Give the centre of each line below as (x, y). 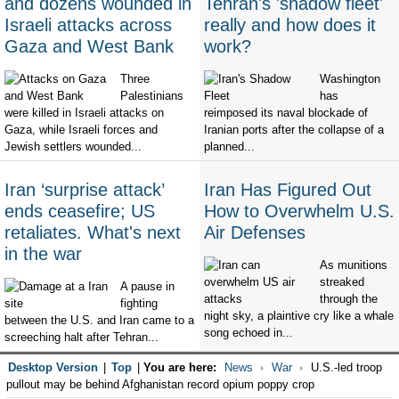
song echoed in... (248, 333)
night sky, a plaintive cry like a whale (299, 316)
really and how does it (290, 25)
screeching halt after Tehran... (81, 338)
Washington (350, 79)
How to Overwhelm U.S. (299, 212)
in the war (43, 254)
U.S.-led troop (344, 368)
